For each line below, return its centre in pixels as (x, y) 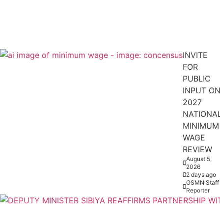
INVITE (195, 55)
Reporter (198, 191)
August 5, (199, 159)
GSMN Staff (203, 183)
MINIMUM (201, 126)
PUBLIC (197, 79)
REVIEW (197, 150)
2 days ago (201, 175)
